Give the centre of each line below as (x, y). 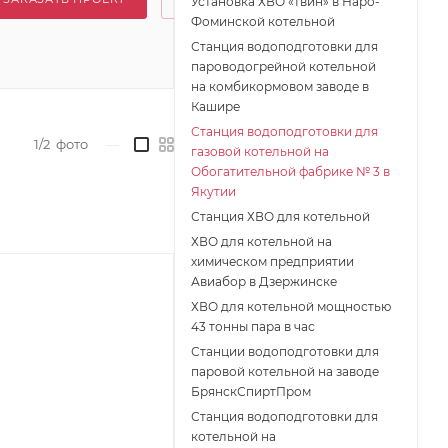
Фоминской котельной (263, 22)
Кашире (215, 107)
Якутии (213, 192)
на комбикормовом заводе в (280, 87)
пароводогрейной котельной (283, 67)
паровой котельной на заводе (285, 372)
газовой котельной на (260, 152)
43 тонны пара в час (253, 327)
